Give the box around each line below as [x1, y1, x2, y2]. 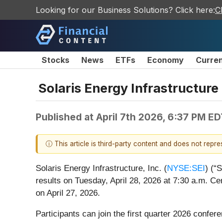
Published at [36, 111, 96, 123]
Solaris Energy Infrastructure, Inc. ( [36, 164, 167, 173]
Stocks [42, 55, 69, 65]
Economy [147, 55, 184, 65]
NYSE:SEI [167, 164, 205, 173]
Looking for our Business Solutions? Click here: [36, 5, 215, 15]
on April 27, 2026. [36, 188, 100, 198]
